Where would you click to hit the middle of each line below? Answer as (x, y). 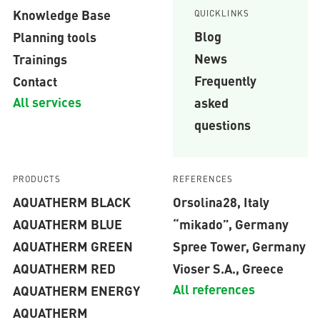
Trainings (40, 59)
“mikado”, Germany (230, 224)
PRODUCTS (36, 179)
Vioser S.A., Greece (228, 268)
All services (47, 102)
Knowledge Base (61, 15)
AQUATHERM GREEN (72, 246)
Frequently (225, 80)
